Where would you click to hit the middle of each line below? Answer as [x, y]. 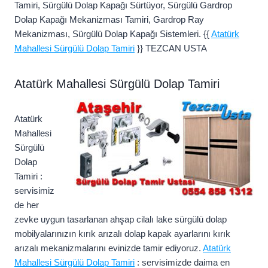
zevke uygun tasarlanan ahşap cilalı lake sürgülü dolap [121, 220]
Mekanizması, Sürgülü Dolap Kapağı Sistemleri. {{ [113, 34]
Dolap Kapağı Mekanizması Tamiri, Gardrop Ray [109, 20]
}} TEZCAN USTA [171, 48]
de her [27, 205]
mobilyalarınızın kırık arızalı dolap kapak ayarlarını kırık [122, 234]
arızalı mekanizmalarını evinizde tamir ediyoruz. [109, 248]
